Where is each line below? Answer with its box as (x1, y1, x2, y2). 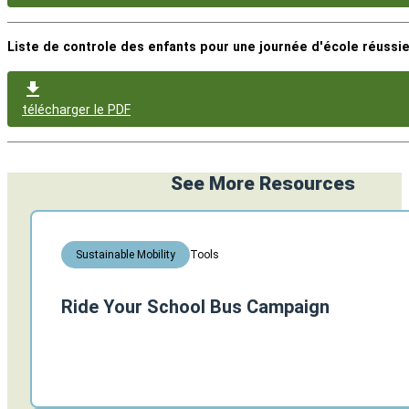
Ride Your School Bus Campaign (61, 296, 330, 319)
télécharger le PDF (22, 102, 131, 118)
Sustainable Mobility (76, 248, 175, 262)
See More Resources (171, 173, 355, 195)
